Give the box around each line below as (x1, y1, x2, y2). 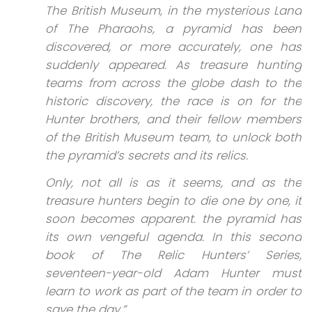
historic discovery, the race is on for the (45, 93, 302, 110)
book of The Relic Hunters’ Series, (45, 246, 302, 263)
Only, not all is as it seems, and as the (45, 173, 302, 191)
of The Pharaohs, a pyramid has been (45, 20, 302, 38)
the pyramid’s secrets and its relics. (45, 147, 248, 164)
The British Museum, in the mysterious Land (45, 2, 302, 19)
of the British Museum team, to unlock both (45, 129, 302, 146)
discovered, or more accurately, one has (45, 38, 302, 56)
